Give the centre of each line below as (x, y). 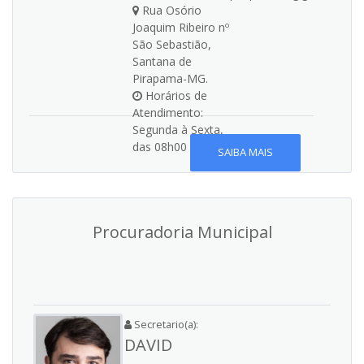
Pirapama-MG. (170, 78)
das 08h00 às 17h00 (185, 147)
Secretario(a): (165, 324)
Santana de (162, 61)
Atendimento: (168, 113)
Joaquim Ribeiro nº (181, 27)
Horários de (175, 95)
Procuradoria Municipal (182, 232)
